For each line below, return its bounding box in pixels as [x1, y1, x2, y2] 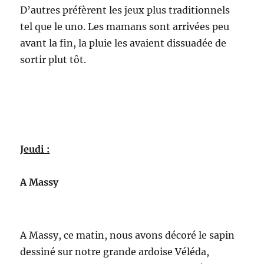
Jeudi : [20, 143, 50, 155]
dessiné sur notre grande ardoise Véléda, [20, 246, 210, 258]
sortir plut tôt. [20, 54, 87, 65]
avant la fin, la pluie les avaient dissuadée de [20, 37, 227, 49]
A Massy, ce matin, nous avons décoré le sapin [20, 229, 235, 241]
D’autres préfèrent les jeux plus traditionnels [20, 4, 230, 16]
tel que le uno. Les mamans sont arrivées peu [20, 21, 230, 32]
